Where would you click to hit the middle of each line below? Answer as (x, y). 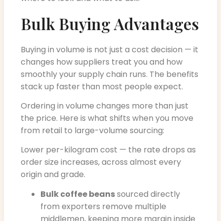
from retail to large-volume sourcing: (92, 130)
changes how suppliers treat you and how (102, 62)
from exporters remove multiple (103, 206)
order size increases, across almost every (101, 162)
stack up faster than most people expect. (102, 86)
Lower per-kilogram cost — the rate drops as (108, 150)
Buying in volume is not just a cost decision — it (110, 49)
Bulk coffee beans (78, 194)
